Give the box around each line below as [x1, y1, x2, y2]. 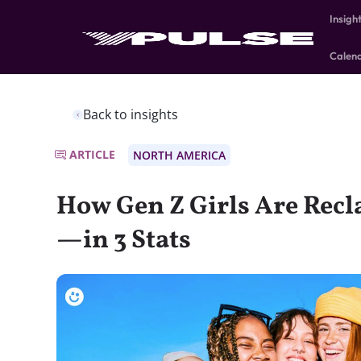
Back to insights [83, 106, 178, 123]
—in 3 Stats [56, 223, 191, 259]
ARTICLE [69, 147, 115, 162]
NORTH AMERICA [133, 147, 226, 163]
